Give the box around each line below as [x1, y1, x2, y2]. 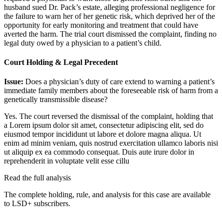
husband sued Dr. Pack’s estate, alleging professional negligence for [4, 2, 215, 11]
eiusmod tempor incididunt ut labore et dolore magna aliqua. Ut [4, 130, 201, 139]
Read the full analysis [4, 173, 71, 182]
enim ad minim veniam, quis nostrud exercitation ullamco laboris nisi [4, 139, 218, 148]
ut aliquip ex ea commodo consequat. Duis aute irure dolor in [4, 148, 194, 157]
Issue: [4, 77, 25, 86]
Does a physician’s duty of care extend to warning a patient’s [25, 77, 215, 86]
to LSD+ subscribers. [4, 199, 70, 208]
